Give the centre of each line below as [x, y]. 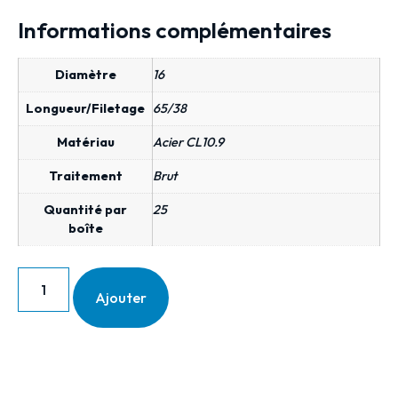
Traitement [85, 176]
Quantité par [85, 210]
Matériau [85, 143]
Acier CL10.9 [188, 143]
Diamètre [85, 75]
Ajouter [121, 297]
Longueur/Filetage [85, 109]
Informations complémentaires [175, 31]
